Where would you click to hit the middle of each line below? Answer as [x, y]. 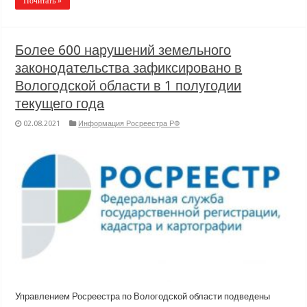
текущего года [60, 104]
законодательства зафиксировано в [129, 68]
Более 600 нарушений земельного [123, 50]
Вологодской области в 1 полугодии [128, 86]
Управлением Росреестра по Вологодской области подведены [143, 297]
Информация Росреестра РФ [129, 124]
